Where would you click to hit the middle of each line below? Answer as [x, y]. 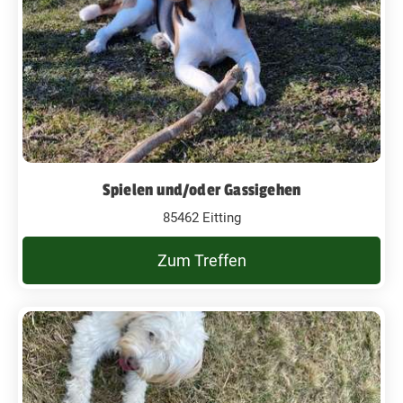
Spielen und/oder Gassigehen [201, 189]
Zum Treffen [201, 260]
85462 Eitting [201, 217]
